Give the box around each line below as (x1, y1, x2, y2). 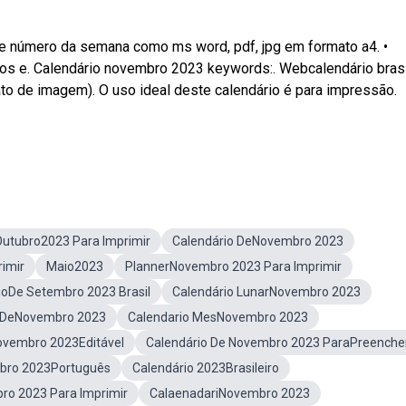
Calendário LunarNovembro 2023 (172, 285, 361, 299)
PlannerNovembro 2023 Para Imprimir (125, 259, 342, 274)
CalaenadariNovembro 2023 (150, 386, 310, 401)
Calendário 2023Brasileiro (132, 361, 279, 375)
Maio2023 (46, 259, 103, 274)
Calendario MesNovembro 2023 (128, 310, 308, 324)
